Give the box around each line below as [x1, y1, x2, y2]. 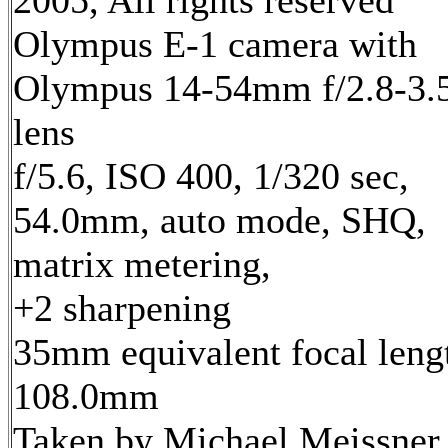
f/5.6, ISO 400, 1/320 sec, [13, 155, 409, 198]
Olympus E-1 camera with [13, 23, 417, 66]
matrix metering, [13, 243, 271, 286]
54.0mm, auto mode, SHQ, [13, 199, 426, 242]
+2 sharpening [13, 287, 231, 330]
